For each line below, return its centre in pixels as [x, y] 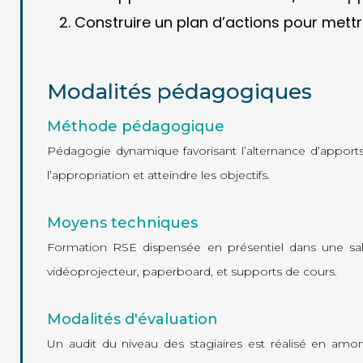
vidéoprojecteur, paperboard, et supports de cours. [192, 271]
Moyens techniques [123, 223]
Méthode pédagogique [136, 126]
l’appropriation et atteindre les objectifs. [159, 175]
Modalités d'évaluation [133, 319]
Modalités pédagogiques [180, 91]
